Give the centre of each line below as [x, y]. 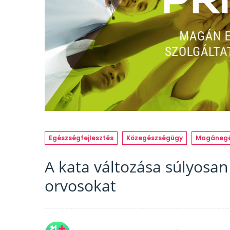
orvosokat [80, 185]
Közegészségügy [155, 138]
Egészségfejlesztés [81, 138]
